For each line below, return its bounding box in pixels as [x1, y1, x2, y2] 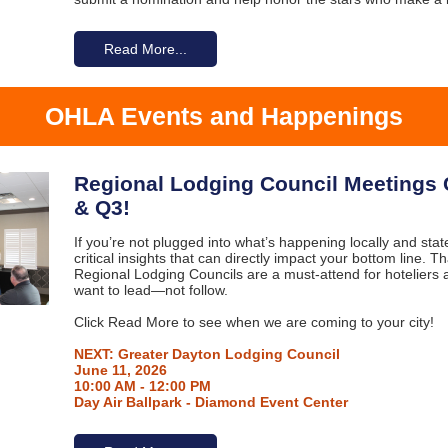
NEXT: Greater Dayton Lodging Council [74, 346, 340, 362]
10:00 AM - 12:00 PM [74, 378, 211, 394]
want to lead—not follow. [74, 282, 228, 298]
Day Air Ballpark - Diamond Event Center [74, 394, 348, 410]
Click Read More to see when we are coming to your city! [74, 314, 434, 330]
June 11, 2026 [74, 362, 167, 378]
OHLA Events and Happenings [45, 102, 403, 130]
